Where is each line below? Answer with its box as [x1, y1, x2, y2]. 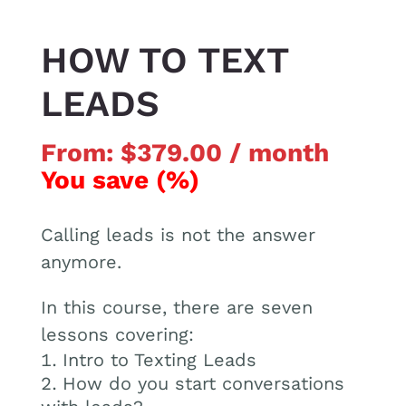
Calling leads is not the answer [40, 224, 315, 246]
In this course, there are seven [40, 296, 313, 319]
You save [40, 165, 156, 196]
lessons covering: [40, 324, 194, 346]
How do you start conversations [62, 372, 344, 395]
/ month [228, 138, 329, 169]
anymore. [40, 251, 121, 274]
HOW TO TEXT [40, 39, 288, 82]
